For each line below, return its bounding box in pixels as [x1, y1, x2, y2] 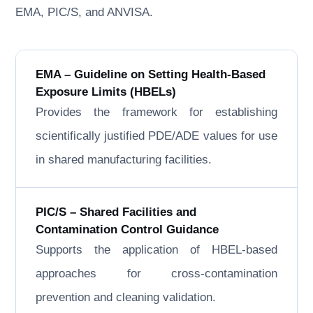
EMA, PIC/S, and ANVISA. [15, 6, 154, 19]
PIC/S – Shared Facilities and [36, 205, 197, 219]
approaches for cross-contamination [36, 267, 277, 280]
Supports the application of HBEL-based [36, 243, 277, 256]
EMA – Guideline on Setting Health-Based [36, 68, 266, 81]
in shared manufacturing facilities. [36, 153, 212, 166]
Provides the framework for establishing [36, 105, 277, 119]
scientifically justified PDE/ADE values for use [36, 129, 277, 143]
